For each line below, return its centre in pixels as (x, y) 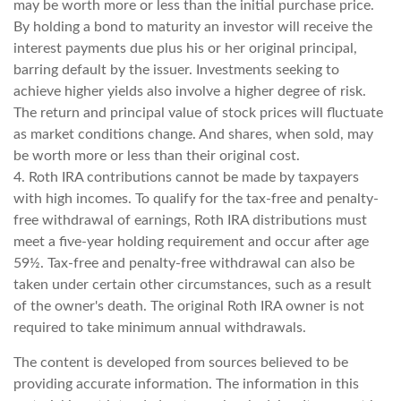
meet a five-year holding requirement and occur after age (191, 242)
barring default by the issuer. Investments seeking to (176, 70)
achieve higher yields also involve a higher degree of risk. (190, 92)
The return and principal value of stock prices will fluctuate (198, 113)
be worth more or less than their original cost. (157, 156)
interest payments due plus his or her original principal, (185, 49)
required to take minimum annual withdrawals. (160, 328)
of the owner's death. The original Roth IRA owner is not (189, 307)
